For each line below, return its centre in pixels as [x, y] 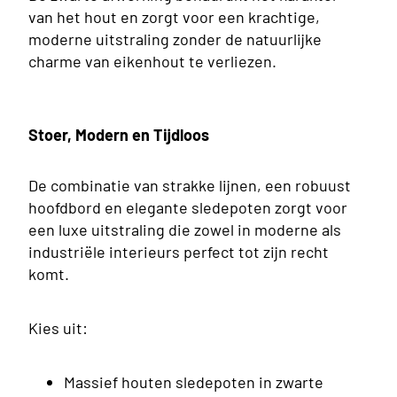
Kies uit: [58, 328]
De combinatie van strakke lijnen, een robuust [190, 186]
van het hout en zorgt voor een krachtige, [174, 16]
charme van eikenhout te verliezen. [152, 61]
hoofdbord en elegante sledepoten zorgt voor [188, 208]
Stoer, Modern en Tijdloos [119, 134]
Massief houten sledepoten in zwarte [194, 382]
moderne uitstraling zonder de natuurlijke [175, 39]
